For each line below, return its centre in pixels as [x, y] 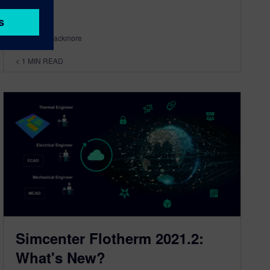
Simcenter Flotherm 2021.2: [110, 238]
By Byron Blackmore [49, 38]
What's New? [61, 257]
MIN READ [46, 61]
